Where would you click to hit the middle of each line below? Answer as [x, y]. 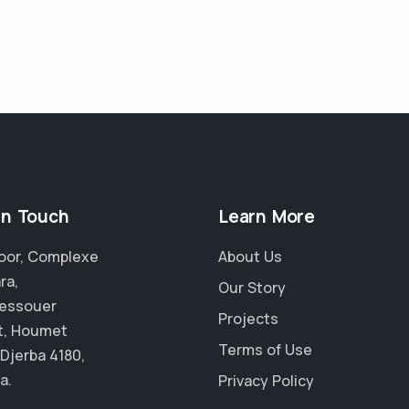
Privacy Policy [266, 381]
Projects [248, 319]
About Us [250, 257]
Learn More [267, 217]
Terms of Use [265, 350]
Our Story [252, 288]
